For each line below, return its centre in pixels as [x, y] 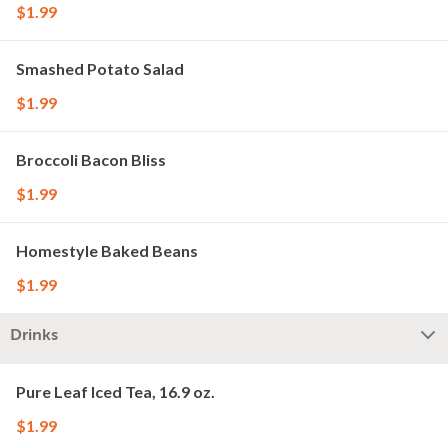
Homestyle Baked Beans [107, 250]
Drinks [34, 335]
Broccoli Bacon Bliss [91, 159]
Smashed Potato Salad [100, 68]
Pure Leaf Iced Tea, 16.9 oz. [115, 391]
